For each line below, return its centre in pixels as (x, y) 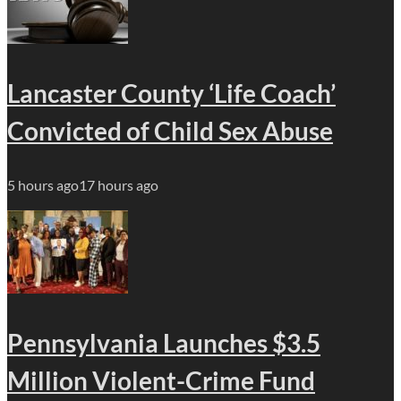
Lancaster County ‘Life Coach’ (171, 93)
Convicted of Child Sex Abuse (170, 130)
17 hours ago (119, 184)
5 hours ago (43, 184)
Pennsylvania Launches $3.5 (164, 342)
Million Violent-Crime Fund (161, 380)
